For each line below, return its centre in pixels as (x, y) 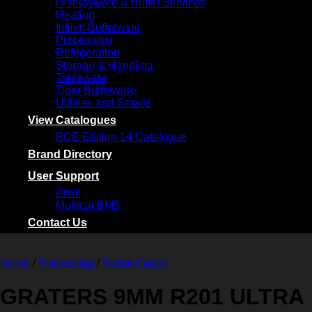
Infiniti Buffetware (98, 28)
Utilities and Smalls (103, 103)
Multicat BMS (88, 205)
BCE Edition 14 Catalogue (121, 137)
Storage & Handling (104, 65)
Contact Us (57, 223)
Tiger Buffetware (96, 90)
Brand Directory (70, 154)
